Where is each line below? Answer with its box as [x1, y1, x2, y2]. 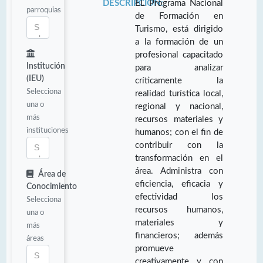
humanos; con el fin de [135, 127, 223, 137]
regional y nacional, [135, 102, 223, 111]
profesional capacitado [135, 50, 223, 59]
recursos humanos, [135, 205, 223, 214]
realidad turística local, [135, 89, 223, 98]
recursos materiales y [135, 114, 223, 124]
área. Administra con [135, 166, 223, 176]
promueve [135, 244, 174, 253]
